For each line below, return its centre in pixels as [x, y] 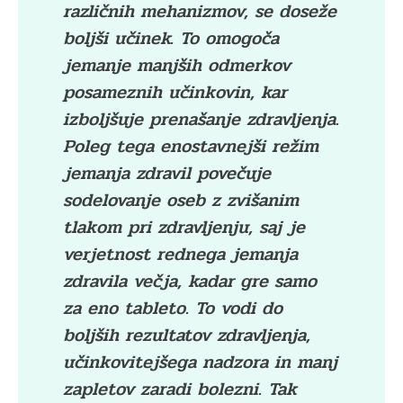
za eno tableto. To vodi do [173, 308]
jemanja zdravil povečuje [167, 173]
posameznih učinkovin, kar [175, 92]
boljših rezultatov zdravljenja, [187, 335]
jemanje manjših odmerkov [177, 65]
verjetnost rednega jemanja [180, 254]
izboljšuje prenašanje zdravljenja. [201, 119]
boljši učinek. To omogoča [171, 38]
